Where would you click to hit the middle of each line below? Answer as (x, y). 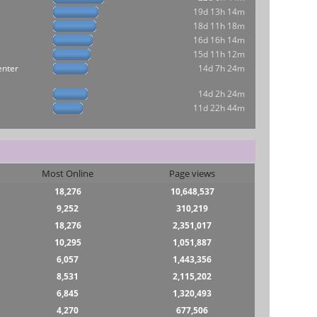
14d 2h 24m (221, 94)
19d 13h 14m (219, 12)
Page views (192, 173)
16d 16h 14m (219, 40)
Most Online (68, 173)
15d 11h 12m (219, 54)
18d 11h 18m (219, 26)
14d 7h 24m (221, 69)
